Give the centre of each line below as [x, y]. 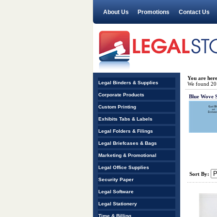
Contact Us [194, 12]
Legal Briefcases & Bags [128, 143]
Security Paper [116, 179]
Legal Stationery [118, 204]
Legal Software [116, 192]
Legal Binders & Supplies [128, 83]
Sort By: [199, 174]
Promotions [154, 12]
